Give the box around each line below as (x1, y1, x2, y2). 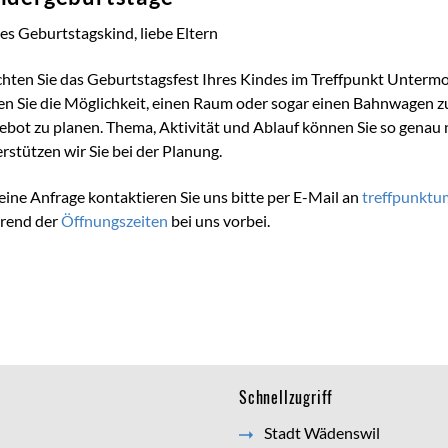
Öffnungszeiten (61, 211, 168, 230)
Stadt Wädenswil (264, 423, 380, 442)
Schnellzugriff (239, 385, 334, 409)
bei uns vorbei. (168, 211, 270, 230)
